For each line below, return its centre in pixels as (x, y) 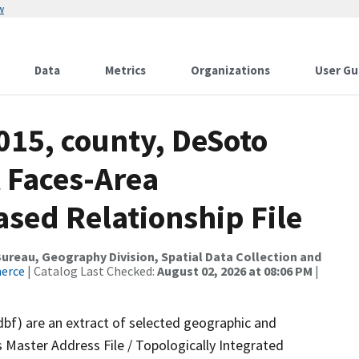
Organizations (230, 70)
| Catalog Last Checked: (91, 271)
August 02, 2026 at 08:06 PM (235, 271)
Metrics (125, 70)
